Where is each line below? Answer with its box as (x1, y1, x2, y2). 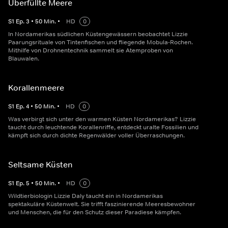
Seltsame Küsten (8, 159, 73, 169)
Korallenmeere (8, 82, 64, 93)
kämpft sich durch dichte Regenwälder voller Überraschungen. (8, 131, 185, 139)
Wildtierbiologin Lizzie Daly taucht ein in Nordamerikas (8, 192, 163, 200)
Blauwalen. (8, 54, 39, 63)
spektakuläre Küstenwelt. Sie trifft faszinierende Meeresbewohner (8, 200, 195, 208)
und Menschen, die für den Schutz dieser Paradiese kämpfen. (8, 208, 181, 216)
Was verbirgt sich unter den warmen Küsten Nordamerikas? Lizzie (8, 115, 196, 123)
